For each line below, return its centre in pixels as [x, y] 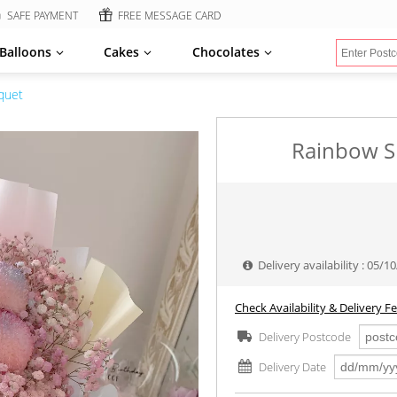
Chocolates [226, 52]
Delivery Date [293, 367]
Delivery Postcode [305, 337]
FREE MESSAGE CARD [169, 16]
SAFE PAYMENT [43, 16]
